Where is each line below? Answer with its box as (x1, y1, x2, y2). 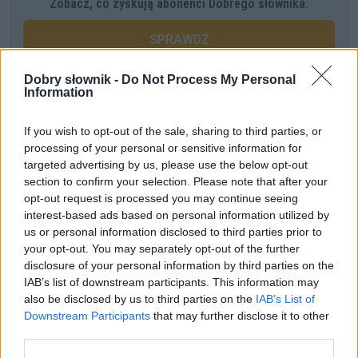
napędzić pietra (10, 296, 96, 312)
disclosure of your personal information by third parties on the (24, 258, 334, 272)
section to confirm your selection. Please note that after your (24, 174, 328, 188)
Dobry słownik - (24, 72, 121, 86)
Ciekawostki (10, 219, 95, 239)
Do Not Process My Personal (121, 72, 296, 86)
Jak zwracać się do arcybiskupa (10, 155, 186, 171)
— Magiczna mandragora (75, 274, 213, 290)
